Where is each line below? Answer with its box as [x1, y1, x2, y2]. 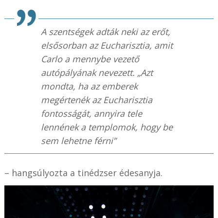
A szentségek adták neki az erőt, [40, 26, 170, 38]
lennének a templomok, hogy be [40, 121, 173, 133]
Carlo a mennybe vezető [40, 53, 139, 65]
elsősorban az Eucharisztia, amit [40, 39, 173, 52]
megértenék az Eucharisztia [40, 94, 152, 106]
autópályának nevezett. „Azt [40, 67, 153, 79]
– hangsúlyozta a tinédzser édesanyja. [4, 167, 163, 179]
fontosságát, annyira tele [40, 108, 142, 120]
